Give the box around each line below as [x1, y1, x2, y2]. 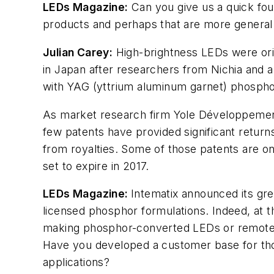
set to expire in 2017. [43, 159, 149, 172]
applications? [43, 256, 110, 269]
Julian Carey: [43, 46, 113, 59]
